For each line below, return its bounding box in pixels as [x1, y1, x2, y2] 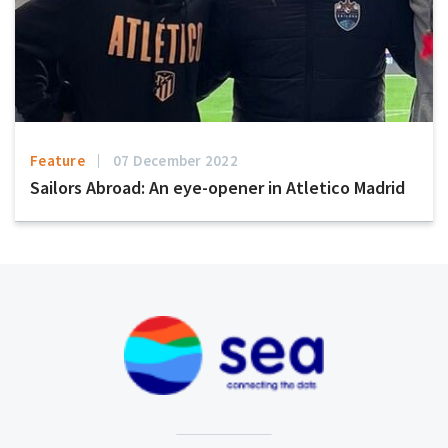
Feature [30, 151, 85, 171]
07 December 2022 [112, 151, 238, 171]
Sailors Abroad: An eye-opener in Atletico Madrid [30, 176, 405, 200]
